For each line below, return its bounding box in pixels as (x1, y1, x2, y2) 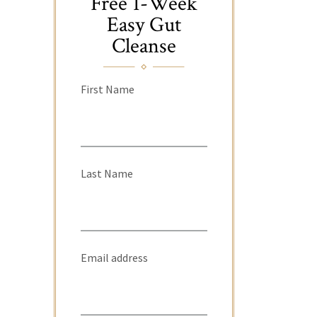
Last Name (81, 166, 133, 180)
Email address (81, 250, 148, 265)
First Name (81, 81, 134, 96)
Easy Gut (107, 11, 181, 39)
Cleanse (112, 32, 176, 60)
